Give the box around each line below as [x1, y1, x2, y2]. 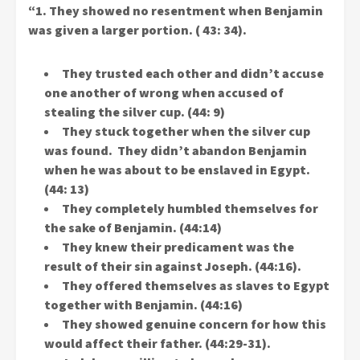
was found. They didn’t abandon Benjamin [44, 142, 307, 159]
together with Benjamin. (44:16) [44, 297, 243, 313]
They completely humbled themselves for [62, 200, 318, 217]
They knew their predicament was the [62, 239, 294, 256]
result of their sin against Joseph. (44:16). [44, 258, 301, 275]
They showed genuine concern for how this [62, 316, 326, 333]
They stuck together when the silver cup [62, 123, 310, 140]
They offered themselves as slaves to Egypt [62, 277, 329, 294]
